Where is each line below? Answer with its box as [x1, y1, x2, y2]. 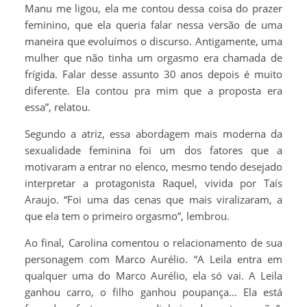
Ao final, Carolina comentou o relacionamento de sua [25, 236, 282, 249]
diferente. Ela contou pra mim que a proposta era [25, 84, 282, 97]
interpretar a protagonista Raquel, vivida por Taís [25, 176, 282, 190]
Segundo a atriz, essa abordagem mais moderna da [25, 127, 282, 140]
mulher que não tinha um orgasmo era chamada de [25, 51, 282, 64]
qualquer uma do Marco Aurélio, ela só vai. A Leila [25, 269, 282, 282]
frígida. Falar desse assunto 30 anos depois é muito [25, 67, 282, 81]
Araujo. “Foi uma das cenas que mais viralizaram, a [25, 193, 282, 206]
